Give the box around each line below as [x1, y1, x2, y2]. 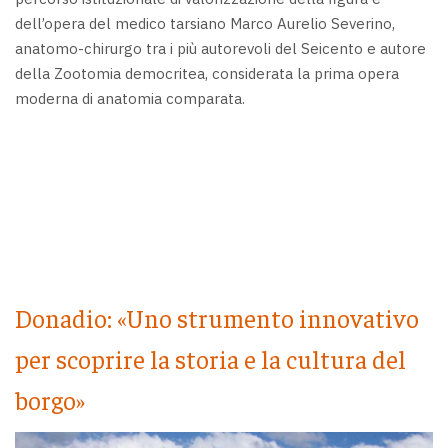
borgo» [15, 383, 85, 415]
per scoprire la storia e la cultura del [15, 342, 406, 374]
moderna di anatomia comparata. [15, 88, 245, 108]
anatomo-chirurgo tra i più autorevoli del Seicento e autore [15, 38, 426, 58]
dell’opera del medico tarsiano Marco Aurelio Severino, [15, 13, 395, 33]
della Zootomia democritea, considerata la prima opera [15, 63, 399, 83]
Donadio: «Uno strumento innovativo [15, 301, 419, 333]
